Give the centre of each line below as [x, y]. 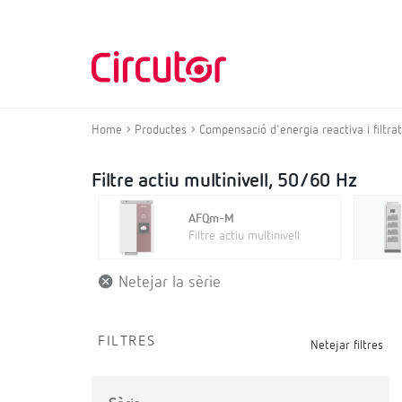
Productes [161, 130]
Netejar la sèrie [167, 283]
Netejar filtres [347, 345]
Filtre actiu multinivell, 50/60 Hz [224, 181]
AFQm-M [211, 219]
